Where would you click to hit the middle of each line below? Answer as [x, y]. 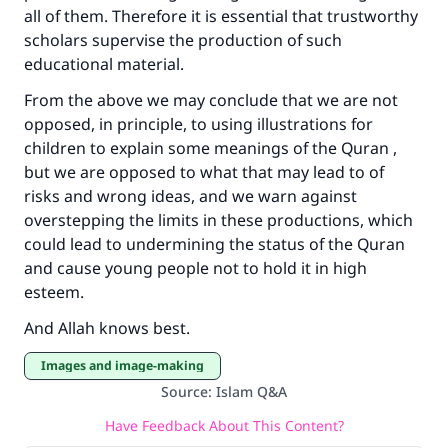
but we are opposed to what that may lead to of [204, 172]
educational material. [104, 64]
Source [184, 391]
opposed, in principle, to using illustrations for [198, 124]
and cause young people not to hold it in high [195, 268]
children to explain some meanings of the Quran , [210, 148]
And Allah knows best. [107, 328]
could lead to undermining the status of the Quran [214, 244]
